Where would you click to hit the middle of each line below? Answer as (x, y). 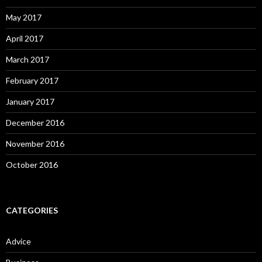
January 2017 (30, 102)
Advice (18, 242)
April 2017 (25, 39)
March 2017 (27, 60)
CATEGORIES (32, 211)
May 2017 (24, 18)
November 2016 (35, 144)
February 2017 (32, 81)
